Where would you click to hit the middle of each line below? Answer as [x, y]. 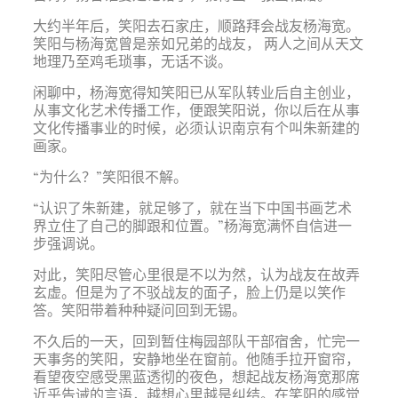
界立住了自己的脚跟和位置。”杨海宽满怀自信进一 [192, 225]
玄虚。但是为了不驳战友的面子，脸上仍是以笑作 [189, 292]
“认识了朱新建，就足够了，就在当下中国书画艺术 [192, 207]
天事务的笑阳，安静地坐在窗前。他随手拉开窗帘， [196, 358]
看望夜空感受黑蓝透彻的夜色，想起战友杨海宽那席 [196, 376]
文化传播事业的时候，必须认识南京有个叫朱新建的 [196, 127]
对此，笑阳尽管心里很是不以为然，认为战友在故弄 [196, 274]
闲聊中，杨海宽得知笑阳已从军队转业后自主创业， [196, 92]
